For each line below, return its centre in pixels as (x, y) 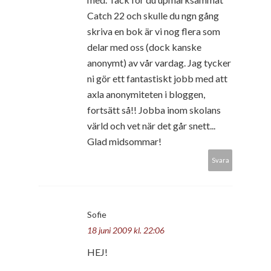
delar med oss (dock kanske (144, 47)
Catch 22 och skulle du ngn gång (153, 15)
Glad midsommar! (124, 141)
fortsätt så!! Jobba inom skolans (154, 109)
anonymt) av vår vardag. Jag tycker (159, 62)
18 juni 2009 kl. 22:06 (126, 230)
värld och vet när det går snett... (151, 125)
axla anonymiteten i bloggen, (146, 94)
